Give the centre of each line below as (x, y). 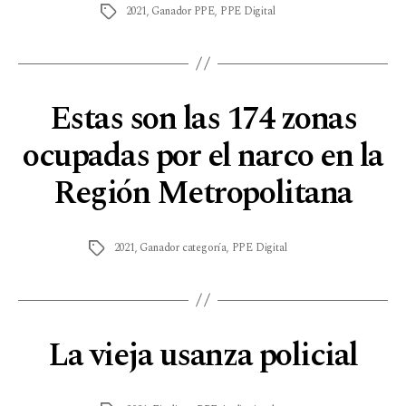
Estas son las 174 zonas (203, 119)
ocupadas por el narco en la (203, 156)
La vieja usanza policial (203, 355)
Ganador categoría (183, 247)
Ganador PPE (184, 11)
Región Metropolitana (203, 193)
